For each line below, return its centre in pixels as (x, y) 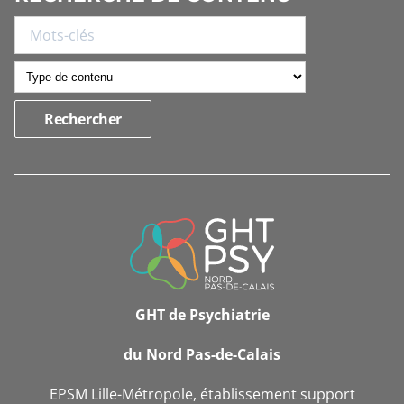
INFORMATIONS (97, 217)
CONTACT (65, 271)
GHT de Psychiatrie (202, 314)
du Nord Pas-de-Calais (202, 354)
